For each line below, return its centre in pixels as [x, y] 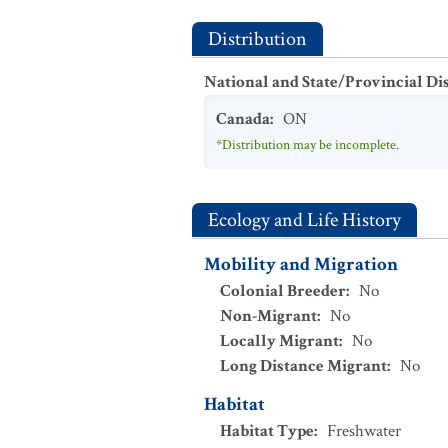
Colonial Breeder [283, 291]
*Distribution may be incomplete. [307, 145]
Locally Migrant [279, 341]
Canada [243, 119]
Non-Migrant [268, 316]
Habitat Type [267, 431]
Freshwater [364, 431]
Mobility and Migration [301, 264]
